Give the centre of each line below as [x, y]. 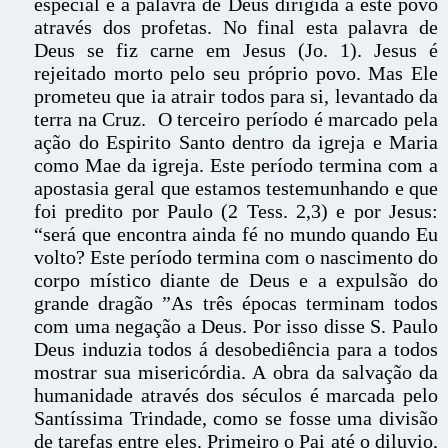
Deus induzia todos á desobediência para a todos [236, 349]
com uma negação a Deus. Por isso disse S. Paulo [236, 326]
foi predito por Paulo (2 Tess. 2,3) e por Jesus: [236, 211]
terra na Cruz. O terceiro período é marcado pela [236, 119]
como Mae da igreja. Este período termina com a [236, 165]
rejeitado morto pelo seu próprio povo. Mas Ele [236, 73]
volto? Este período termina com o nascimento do [236, 257]
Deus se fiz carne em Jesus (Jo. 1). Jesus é [236, 50]
